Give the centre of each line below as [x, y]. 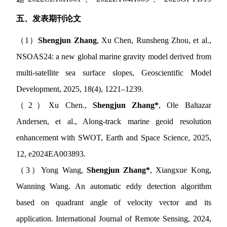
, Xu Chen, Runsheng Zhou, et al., [154, 41]
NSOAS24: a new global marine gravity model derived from [113, 57]
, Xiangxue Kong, [181, 170]
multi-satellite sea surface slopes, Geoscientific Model [113, 73]
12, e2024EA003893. [51, 154]
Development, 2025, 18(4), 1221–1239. [80, 89]
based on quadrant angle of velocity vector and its [113, 203]
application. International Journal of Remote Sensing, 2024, [113, 219]
